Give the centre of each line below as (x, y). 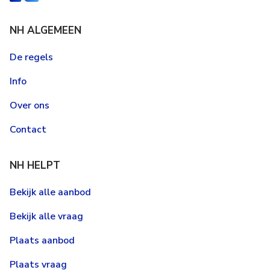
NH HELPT (35, 165)
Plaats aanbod (42, 240)
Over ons (30, 105)
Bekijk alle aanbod (50, 192)
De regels (31, 57)
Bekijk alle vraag (46, 216)
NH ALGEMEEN (46, 30)
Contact (28, 130)
